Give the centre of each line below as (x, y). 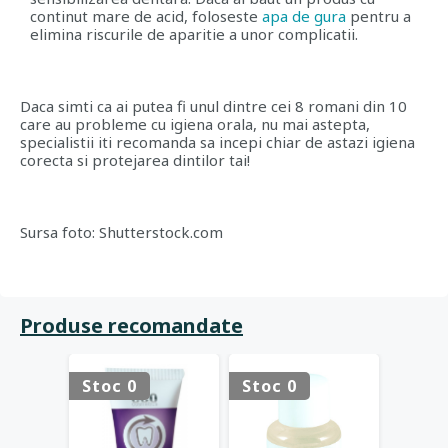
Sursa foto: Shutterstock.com (121, 232)
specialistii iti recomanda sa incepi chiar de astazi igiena (217, 142)
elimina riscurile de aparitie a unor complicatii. (194, 34)
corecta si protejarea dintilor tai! (135, 160)
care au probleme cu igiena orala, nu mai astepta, (195, 124)
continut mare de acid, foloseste (144, 16)
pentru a (378, 16)
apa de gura (304, 16)
